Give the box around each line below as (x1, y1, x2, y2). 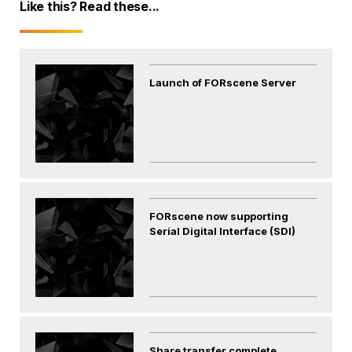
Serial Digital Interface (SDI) (149, 225, 296, 238)
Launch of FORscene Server (149, 76, 297, 89)
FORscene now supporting (149, 210, 289, 223)
